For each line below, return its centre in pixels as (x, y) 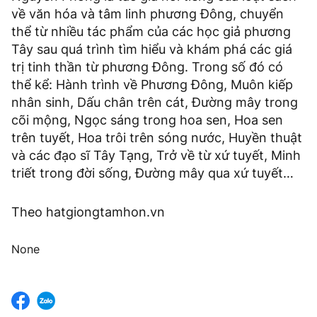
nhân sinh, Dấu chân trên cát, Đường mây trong (155, 103)
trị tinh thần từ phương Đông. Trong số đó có (147, 67)
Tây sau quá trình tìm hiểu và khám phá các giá (152, 50)
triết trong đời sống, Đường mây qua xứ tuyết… (152, 173)
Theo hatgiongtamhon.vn (88, 212)
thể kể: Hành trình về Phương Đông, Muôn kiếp (152, 85)
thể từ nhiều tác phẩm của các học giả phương (151, 32)
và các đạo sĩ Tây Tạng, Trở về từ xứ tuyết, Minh (156, 156)
